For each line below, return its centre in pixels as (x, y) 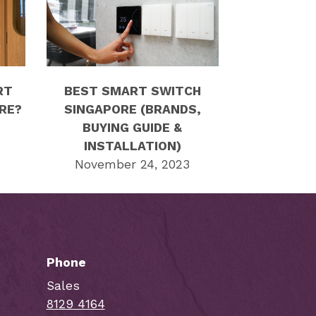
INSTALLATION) (132, 146)
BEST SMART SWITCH (132, 91)
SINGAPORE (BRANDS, (132, 110)
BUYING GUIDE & (133, 128)
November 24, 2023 (133, 165)
